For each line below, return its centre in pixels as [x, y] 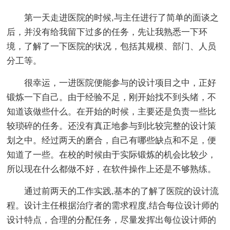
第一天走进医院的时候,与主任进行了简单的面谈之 [113, 18]
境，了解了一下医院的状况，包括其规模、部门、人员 [112, 46]
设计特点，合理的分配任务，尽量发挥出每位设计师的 [112, 220]
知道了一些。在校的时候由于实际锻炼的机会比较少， [112, 155]
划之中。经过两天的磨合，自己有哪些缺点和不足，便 [112, 140]
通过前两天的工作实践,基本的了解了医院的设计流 [113, 191]
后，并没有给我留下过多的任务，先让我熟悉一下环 [107, 32]
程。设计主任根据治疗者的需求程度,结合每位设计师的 [113, 206]
